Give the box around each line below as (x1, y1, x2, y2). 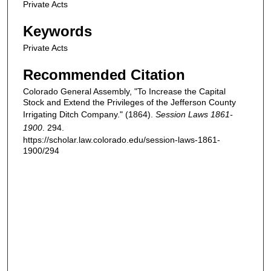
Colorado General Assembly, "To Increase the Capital (23, 86, 226, 96)
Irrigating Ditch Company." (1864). (23, 109, 155, 119)
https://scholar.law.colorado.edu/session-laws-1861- (23, 134, 220, 145)
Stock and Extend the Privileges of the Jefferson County (23, 97, 236, 107)
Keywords (23, 23, 92, 39)
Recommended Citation (23, 66, 185, 83)
